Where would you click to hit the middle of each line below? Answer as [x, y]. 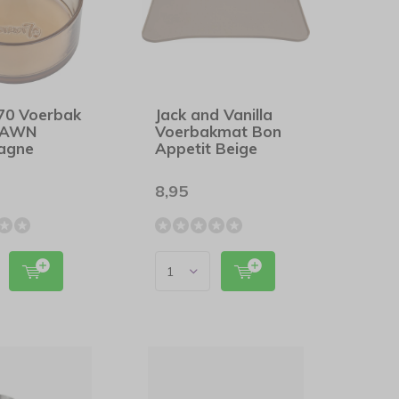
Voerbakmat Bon [219, 131]
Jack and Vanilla [214, 114]
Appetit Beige [207, 148]
